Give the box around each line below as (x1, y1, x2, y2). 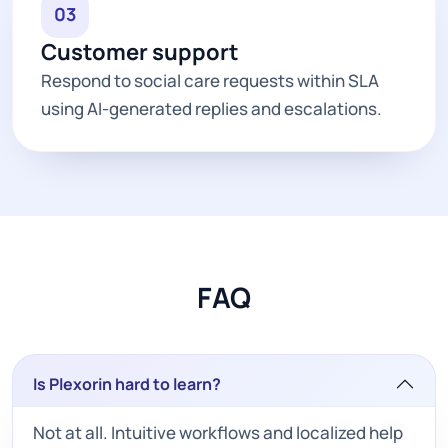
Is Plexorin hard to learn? (33, 372, 221, 395)
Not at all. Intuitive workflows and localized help (33, 420, 403, 444)
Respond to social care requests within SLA (41, 68, 379, 92)
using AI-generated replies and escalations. (41, 96, 382, 120)
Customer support (41, 36, 239, 67)
